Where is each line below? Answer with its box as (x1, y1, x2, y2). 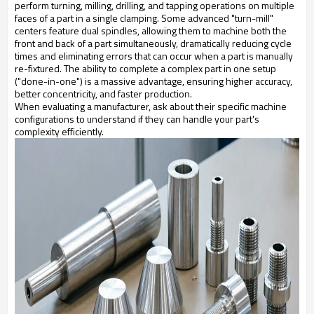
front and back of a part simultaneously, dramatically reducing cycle (15, 36, 292, 51)
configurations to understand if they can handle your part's (15, 111, 259, 127)
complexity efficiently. (15, 124, 104, 139)
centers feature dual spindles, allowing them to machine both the (15, 23, 287, 39)
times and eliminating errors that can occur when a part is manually (15, 48, 293, 64)
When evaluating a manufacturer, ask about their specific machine (15, 99, 287, 114)
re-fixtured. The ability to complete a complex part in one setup (15, 61, 276, 76)
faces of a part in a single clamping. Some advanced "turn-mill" (15, 11, 273, 26)
